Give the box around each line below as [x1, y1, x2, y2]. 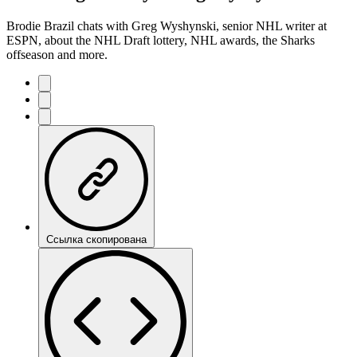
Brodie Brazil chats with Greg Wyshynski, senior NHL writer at [6, 18, 327, 33]
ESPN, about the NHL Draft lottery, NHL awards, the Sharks [6, 33, 315, 47]
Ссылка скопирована [46, 233, 147, 245]
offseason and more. [6, 47, 108, 61]
